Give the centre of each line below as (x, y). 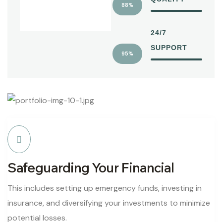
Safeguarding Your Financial (91, 168)
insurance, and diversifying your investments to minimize (109, 203)
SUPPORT (169, 47)
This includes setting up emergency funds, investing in (105, 188)
